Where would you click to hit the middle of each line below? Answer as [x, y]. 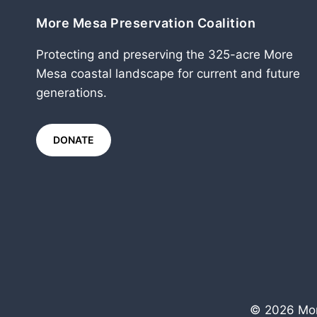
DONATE [74, 140]
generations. [71, 93]
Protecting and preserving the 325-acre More [165, 54]
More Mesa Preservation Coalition [146, 23]
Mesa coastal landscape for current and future [168, 74]
